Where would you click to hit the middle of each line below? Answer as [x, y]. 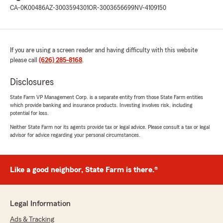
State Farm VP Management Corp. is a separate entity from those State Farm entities [107, 97]
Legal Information [40, 204]
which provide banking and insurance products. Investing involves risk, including [101, 105]
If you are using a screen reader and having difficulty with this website [104, 51]
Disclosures [32, 82]
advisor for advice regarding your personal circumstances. [75, 135]
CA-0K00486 [28, 8]
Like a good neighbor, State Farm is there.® [84, 170]
